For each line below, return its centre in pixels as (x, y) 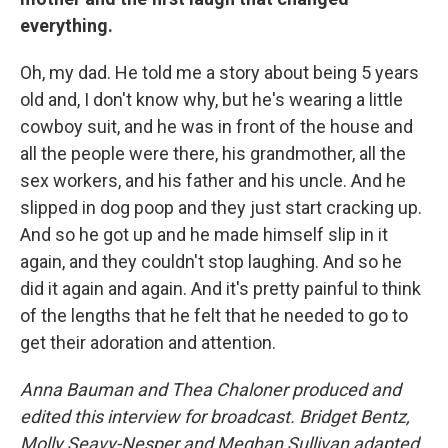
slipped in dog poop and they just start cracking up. (221, 207)
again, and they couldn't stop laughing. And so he (211, 261)
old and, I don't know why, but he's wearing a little (211, 99)
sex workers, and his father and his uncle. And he (213, 180)
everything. (66, 25)
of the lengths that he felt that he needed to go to (214, 315)
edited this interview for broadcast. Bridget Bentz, (215, 416)
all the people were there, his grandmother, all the (213, 153)
